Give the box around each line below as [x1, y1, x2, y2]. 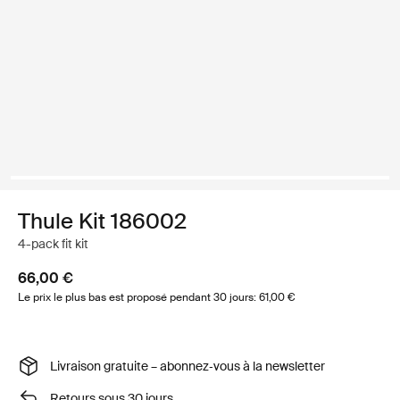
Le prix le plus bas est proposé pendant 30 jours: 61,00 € [18, 290, 295, 304]
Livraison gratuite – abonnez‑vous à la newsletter [50, 357, 325, 374]
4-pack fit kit [18, 236, 88, 252]
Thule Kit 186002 [18, 207, 187, 235]
